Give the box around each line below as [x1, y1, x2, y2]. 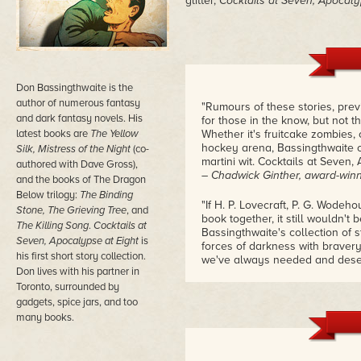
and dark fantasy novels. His [16, 112, 143, 125]
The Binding [80, 189, 133, 201]
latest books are [16, 127, 90, 140]
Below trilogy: [16, 189, 80, 201]
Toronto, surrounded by [16, 280, 119, 293]
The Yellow [90, 127, 139, 140]
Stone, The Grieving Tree [16, 204, 127, 217]
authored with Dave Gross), [16, 158, 138, 171]
